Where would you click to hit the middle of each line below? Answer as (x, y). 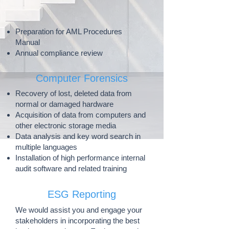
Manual (28, 42)
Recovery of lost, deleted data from (74, 93)
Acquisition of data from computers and (81, 115)
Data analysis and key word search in (78, 136)
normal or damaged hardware (64, 104)
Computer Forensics (82, 78)
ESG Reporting (82, 194)
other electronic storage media (66, 125)
